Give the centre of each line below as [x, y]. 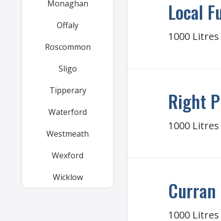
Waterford [68, 112]
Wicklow [68, 177]
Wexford [68, 155]
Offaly [68, 25]
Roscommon [68, 47]
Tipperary [68, 90]
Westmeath [68, 134]
